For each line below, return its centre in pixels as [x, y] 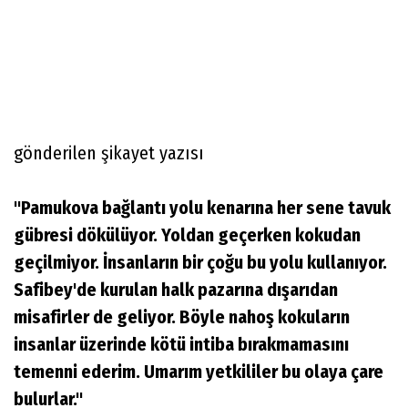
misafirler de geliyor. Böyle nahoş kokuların [182, 316]
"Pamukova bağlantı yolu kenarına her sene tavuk [202, 207]
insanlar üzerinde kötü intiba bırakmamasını [181, 344]
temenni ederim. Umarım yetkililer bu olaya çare [199, 371]
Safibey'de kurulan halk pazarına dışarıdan [176, 289]
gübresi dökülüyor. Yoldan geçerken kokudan [187, 235]
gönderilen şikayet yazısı [109, 153]
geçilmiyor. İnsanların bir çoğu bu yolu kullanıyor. [200, 262]
